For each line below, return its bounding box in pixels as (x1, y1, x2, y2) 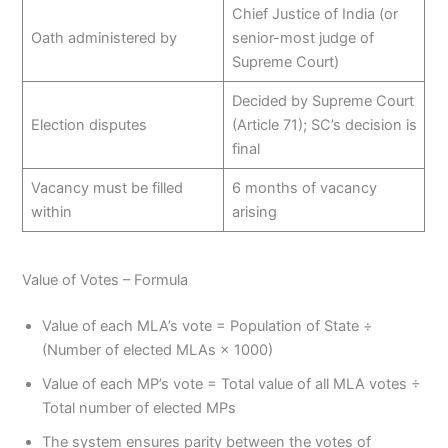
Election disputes (30, 115, 147, 134)
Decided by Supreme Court (231, 91, 414, 110)
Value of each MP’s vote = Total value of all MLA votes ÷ (42, 375, 422, 394)
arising (231, 202, 277, 221)
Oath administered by (30, 28, 177, 47)
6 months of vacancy (231, 178, 377, 197)
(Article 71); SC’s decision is (231, 115, 417, 134)
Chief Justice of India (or (231, 4, 398, 23)
